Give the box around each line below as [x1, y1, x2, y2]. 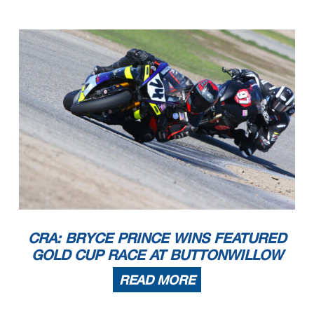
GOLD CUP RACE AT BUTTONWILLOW [31, 245, 283, 263]
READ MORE [119, 271, 195, 287]
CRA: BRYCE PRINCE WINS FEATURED [28, 228, 286, 246]
